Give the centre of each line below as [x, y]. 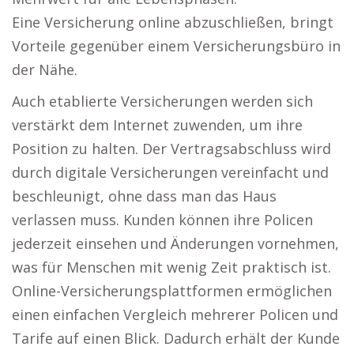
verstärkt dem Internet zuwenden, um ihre [157, 125]
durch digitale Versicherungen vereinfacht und [170, 172]
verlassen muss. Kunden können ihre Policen [162, 220]
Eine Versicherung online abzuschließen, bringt [173, 22]
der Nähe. [45, 70]
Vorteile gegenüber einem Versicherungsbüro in [176, 46]
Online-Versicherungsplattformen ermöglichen [172, 291]
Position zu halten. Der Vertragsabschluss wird [171, 149]
